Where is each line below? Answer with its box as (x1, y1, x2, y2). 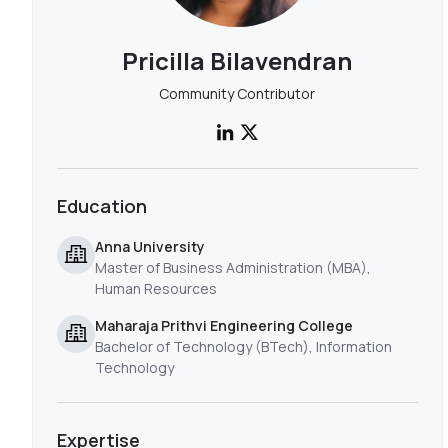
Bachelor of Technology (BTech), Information (95, 337, 392, 356)
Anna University (95, 237, 205, 256)
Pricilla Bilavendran (122, 44, 353, 77)
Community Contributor (159, 84, 316, 103)
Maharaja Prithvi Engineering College (95, 316, 353, 335)
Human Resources (95, 279, 217, 298)
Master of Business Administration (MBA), (95, 258, 371, 277)
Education (57, 194, 147, 218)
